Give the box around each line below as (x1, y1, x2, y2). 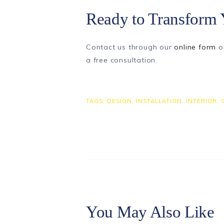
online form (174, 42, 216, 51)
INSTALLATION (136, 97, 182, 105)
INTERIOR (186, 97, 217, 105)
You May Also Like (86, 203, 214, 221)
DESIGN (107, 97, 132, 105)
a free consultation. (86, 55, 158, 64)
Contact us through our (86, 42, 174, 51)
